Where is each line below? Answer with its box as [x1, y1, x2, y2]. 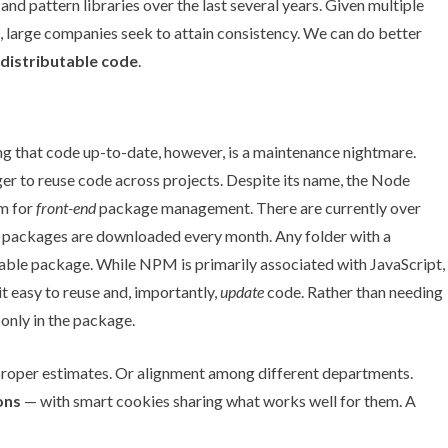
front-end [36, 197, 96, 217]
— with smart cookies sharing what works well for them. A [21, 390, 416, 410]
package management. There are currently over [96, 197, 421, 217]
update [220, 281, 264, 301]
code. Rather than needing [264, 281, 443, 301]
